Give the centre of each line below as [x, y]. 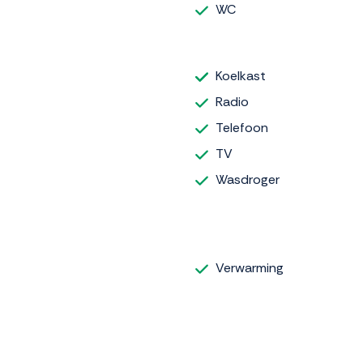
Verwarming [250, 268]
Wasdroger [248, 180]
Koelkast [241, 76]
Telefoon [242, 128]
